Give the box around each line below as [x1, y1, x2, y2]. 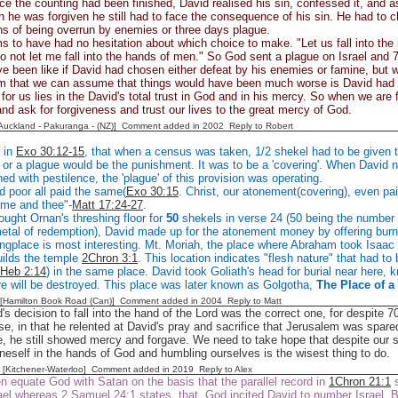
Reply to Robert [229, 121, 293, 131]
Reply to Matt [227, 296, 282, 306]
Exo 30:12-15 [16, 145, 84, 158]
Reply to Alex [199, 364, 252, 374]
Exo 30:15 [126, 185, 179, 198]
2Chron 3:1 [82, 251, 138, 265]
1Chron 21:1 [329, 375, 391, 388]
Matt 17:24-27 [72, 198, 143, 211]
